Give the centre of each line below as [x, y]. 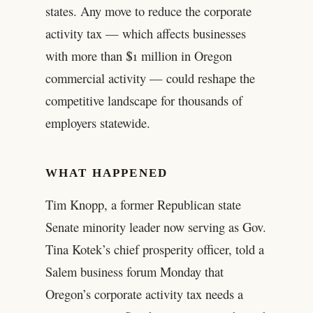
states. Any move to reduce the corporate [148, 10]
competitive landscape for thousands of [144, 100]
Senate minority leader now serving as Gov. [155, 226]
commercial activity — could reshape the [150, 78]
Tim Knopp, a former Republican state [143, 204]
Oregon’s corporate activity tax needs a [144, 293]
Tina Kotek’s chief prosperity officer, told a [154, 249]
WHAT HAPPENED [107, 173]
